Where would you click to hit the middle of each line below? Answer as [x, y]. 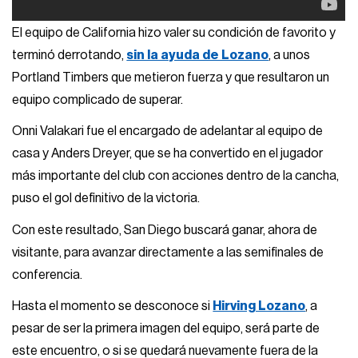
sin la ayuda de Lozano [198, 55]
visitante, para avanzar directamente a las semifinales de [168, 252]
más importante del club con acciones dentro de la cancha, [176, 176]
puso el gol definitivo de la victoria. [106, 199]
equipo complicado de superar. [98, 99]
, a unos [290, 55]
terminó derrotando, [70, 55]
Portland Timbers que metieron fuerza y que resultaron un [171, 77]
